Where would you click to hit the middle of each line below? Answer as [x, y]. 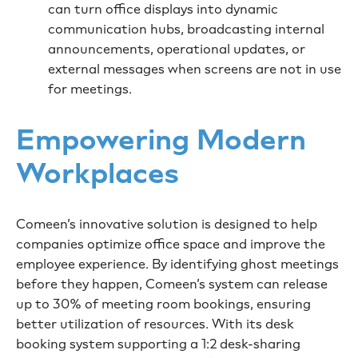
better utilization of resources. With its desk [155, 324]
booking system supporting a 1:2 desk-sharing [158, 344]
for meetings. [90, 89]
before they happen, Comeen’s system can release [172, 284]
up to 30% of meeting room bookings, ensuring [163, 304]
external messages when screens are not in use [195, 69]
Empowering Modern [161, 139]
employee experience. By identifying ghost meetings [177, 264]
